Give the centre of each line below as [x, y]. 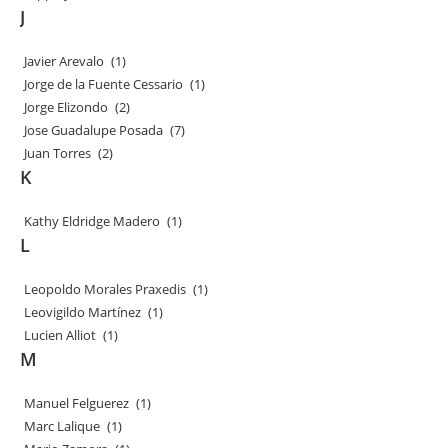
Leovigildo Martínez [83, 312]
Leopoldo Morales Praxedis [106, 289]
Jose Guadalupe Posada [94, 130]
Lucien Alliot [61, 335]
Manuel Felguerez [77, 403]
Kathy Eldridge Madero [93, 221]
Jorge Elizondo [67, 107]
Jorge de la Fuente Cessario [104, 84]
